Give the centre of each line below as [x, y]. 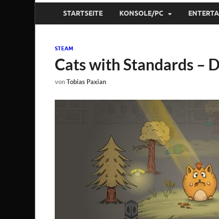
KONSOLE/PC [141, 13]
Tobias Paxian [86, 82]
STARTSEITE [83, 13]
